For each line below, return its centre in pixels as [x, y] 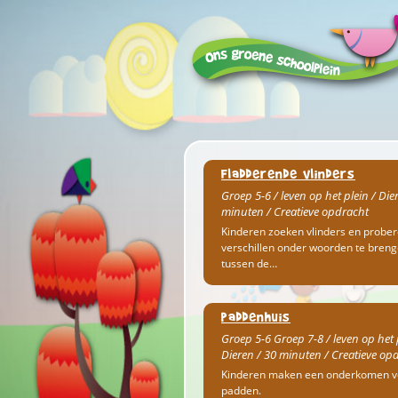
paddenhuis [256, 317]
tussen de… [249, 263]
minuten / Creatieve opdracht [295, 211]
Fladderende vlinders [288, 174]
